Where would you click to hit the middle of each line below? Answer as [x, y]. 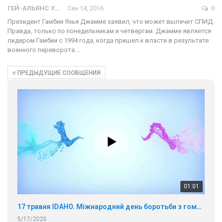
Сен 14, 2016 [85, 8]
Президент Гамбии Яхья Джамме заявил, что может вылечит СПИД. [111, 21]
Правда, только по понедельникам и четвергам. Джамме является [109, 31]
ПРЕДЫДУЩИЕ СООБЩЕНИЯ [58, 73]
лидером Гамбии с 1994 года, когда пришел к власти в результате [108, 40]
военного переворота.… [44, 50]
